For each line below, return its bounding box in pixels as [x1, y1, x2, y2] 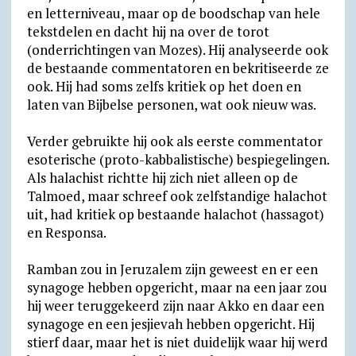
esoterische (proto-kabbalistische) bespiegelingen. [26, 150, 329, 168]
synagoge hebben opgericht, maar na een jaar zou [26, 278, 327, 296]
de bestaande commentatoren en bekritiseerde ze [26, 59, 329, 77]
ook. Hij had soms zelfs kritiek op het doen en [26, 77, 301, 95]
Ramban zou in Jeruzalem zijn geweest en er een [26, 260, 318, 278]
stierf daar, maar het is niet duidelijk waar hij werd [26, 333, 328, 351]
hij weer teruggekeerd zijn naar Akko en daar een [26, 296, 324, 315]
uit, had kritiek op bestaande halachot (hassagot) [26, 205, 324, 223]
